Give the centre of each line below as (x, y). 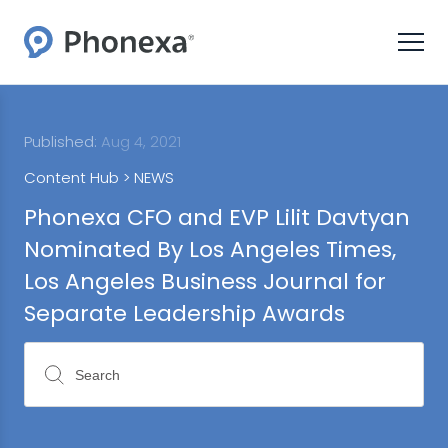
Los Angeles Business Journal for (205, 281)
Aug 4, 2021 (139, 141)
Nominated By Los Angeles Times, (210, 249)
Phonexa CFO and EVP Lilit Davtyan (217, 217)
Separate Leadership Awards (184, 313)
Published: (60, 141)
